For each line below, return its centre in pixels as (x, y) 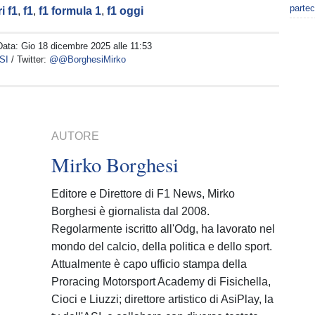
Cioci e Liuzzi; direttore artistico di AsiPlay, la (163, 299)
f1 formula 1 (70, 11)
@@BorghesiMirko (88, 59)
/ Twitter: (31, 59)
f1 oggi (126, 11)
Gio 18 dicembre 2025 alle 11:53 (87, 46)
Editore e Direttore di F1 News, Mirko (143, 194)
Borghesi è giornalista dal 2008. (131, 211)
